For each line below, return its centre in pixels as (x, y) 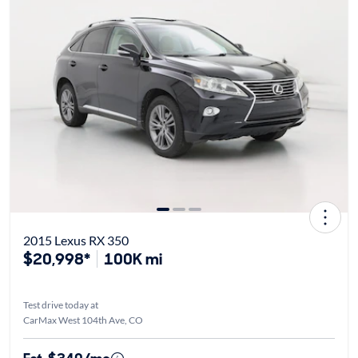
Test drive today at (60, 304)
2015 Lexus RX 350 (76, 240)
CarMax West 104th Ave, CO (83, 320)
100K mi (133, 259)
